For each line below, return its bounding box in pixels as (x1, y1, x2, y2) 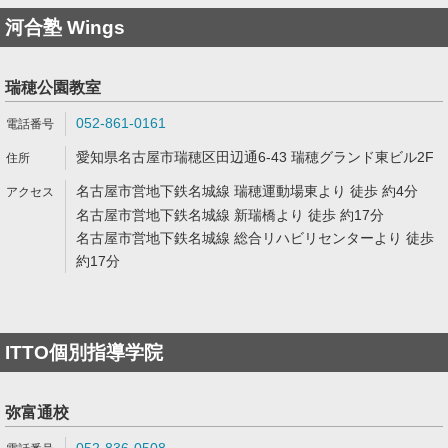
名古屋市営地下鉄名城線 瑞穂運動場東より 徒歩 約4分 (76, 183, 418, 199)
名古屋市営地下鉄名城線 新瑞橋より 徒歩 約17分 (76, 207, 384, 223)
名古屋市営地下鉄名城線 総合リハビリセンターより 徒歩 (76, 230, 434, 246)
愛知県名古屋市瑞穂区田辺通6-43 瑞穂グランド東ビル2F (76, 149, 434, 165)
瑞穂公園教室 (5, 79, 101, 96)
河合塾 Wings (5, 17, 125, 38)
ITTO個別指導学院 (5, 342, 163, 363)
